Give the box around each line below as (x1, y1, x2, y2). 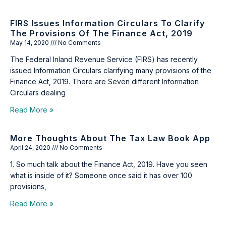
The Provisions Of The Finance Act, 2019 (10, 28, 193, 38)
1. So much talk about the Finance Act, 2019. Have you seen (10, 160, 207, 168)
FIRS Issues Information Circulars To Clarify (10, 18, 205, 28)
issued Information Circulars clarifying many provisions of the (10, 66, 211, 75)
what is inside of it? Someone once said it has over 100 (10, 171, 192, 180)
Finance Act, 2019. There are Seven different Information (10, 77, 199, 86)
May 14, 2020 (10, 39, 50, 46)
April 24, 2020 (10, 144, 52, 151)
